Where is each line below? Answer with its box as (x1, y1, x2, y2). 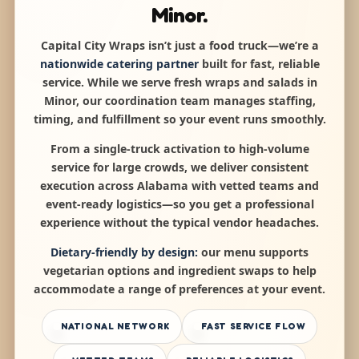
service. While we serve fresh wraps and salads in (42, 74, 317, 90)
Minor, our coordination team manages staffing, (43, 92, 316, 108)
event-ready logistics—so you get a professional (45, 196, 314, 212)
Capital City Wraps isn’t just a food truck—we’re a (40, 37, 319, 53)
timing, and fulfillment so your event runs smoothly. (33, 111, 326, 127)
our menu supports (198, 244, 309, 260)
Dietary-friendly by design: (50, 244, 198, 260)
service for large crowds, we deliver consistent (50, 159, 309, 175)
